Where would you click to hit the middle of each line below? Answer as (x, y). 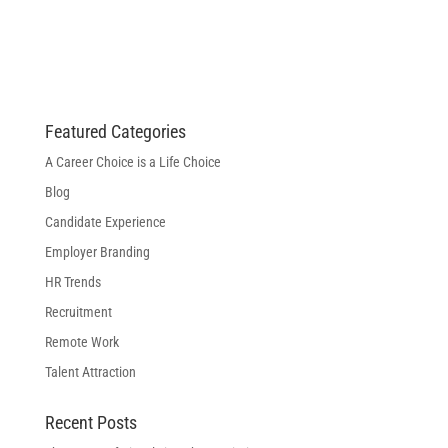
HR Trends (72, 282)
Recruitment (78, 312)
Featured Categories (115, 132)
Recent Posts (90, 423)
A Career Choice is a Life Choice (132, 162)
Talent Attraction (90, 372)
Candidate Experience (105, 222)
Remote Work (81, 342)
